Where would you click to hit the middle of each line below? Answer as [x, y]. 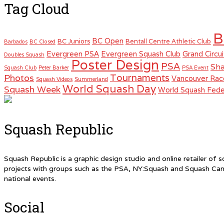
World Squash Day [109, 88]
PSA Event [195, 67]
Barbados [16, 41]
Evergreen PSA [73, 53]
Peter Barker [54, 67]
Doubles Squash [24, 54]
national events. [30, 178]
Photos [19, 77]
